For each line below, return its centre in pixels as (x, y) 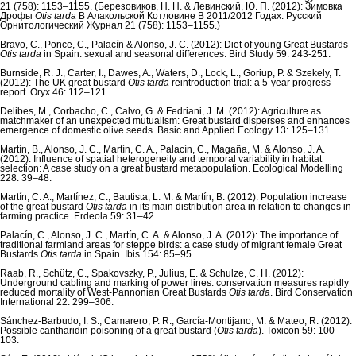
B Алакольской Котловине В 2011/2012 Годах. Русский (199, 16)
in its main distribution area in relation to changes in (239, 207)
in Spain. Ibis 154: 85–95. (138, 255)
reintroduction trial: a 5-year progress (250, 83)
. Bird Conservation (311, 293)
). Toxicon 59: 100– (299, 331)
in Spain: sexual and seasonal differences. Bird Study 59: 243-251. (186, 54)
